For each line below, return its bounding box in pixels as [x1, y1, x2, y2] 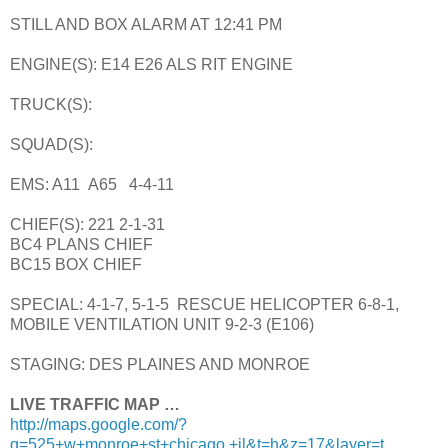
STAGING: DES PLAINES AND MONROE [10, 355, 310, 373]
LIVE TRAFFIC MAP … [10, 395, 180, 413]
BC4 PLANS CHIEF [10, 235, 153, 253]
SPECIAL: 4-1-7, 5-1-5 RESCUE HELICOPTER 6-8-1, [10, 295, 399, 313]
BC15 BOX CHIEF [10, 255, 142, 273]
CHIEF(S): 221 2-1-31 [10, 215, 165, 233]
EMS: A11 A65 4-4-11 [10, 175, 174, 193]
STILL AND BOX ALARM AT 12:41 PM [10, 15, 282, 33]
